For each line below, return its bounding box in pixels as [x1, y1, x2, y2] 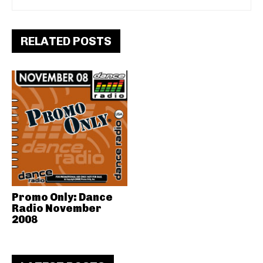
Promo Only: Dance [12, 190, 113, 204]
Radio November [12, 201, 102, 215]
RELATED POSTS [21, 34, 112, 48]
